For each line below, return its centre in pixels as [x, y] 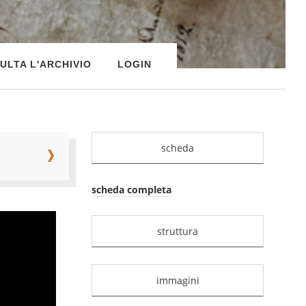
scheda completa [132, 190]
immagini [178, 280]
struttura [178, 231]
